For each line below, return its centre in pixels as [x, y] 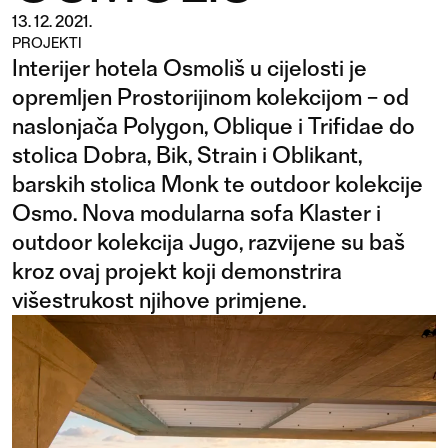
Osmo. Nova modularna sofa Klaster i [196, 213]
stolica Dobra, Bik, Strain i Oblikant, [187, 155]
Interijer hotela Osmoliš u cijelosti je [189, 68]
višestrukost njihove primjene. [159, 300]
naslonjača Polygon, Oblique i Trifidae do [213, 126]
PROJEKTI [47, 43]
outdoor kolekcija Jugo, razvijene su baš [208, 242]
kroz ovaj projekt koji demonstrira [177, 271]
